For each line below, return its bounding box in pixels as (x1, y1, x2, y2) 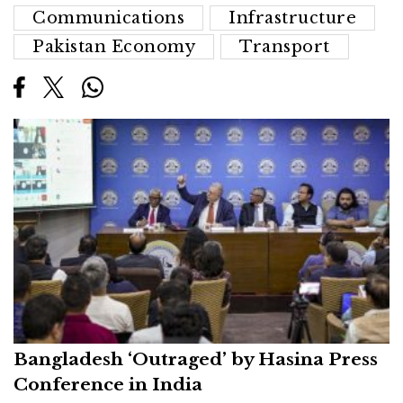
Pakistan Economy (32, 36, 195, 57)
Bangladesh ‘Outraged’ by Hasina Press (13, 348, 378, 371)
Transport (239, 36, 330, 57)
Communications (32, 7, 184, 28)
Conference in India (13, 373, 202, 396)
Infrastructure (228, 7, 356, 28)
